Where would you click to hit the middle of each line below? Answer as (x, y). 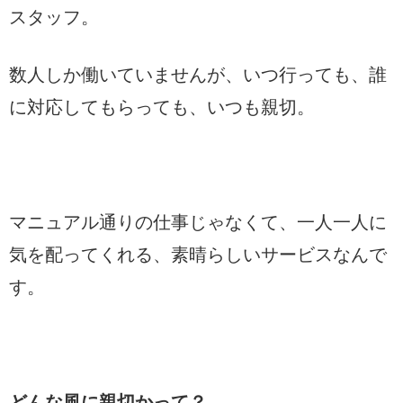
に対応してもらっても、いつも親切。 (162, 107)
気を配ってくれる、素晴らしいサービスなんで (198, 254)
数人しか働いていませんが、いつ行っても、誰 (198, 74)
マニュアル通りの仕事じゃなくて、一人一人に (198, 222)
